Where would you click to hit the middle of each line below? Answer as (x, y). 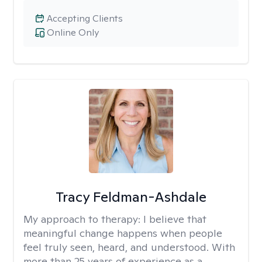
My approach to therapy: (83, 219)
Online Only (73, 32)
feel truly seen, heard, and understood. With (129, 247)
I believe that (175, 219)
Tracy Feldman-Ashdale (131, 197)
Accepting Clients (85, 18)
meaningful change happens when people (123, 233)
